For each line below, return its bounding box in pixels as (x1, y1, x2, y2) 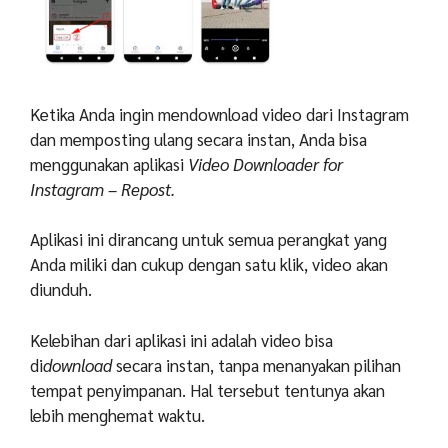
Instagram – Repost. (30, 177, 175, 200)
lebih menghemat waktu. (30, 403, 205, 426)
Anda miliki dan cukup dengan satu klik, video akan (30, 253, 388, 276)
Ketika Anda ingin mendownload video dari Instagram (30, 102, 409, 125)
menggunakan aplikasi (30, 152, 188, 175)
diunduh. (30, 278, 92, 301)
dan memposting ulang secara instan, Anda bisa (30, 127, 367, 150)
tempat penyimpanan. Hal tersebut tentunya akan (30, 378, 385, 401)
